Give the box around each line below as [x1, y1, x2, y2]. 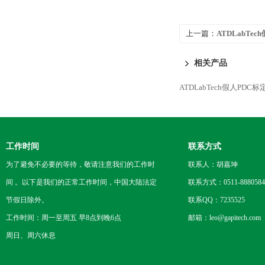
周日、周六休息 [6, 231, 56, 240]
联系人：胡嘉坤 [188, 160, 238, 169]
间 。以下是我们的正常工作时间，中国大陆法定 [6, 178, 157, 186]
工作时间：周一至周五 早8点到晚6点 [6, 214, 121, 222]
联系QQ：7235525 [188, 196, 245, 204]
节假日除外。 [6, 196, 49, 204]
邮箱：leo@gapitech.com [188, 214, 261, 222]
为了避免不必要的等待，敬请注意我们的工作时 [6, 160, 155, 169]
